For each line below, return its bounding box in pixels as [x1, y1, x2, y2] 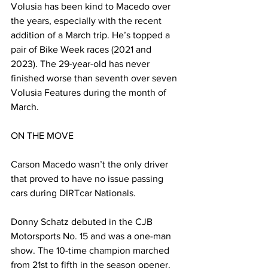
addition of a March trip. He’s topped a [11, 30, 172, 41]
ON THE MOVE [11, 130, 74, 141]
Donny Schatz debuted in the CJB [11, 217, 155, 227]
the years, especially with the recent [11, 16, 164, 26]
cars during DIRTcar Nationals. [11, 188, 136, 199]
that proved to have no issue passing [11, 173, 166, 184]
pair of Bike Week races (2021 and [11, 44, 154, 55]
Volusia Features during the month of [11, 87, 169, 98]
